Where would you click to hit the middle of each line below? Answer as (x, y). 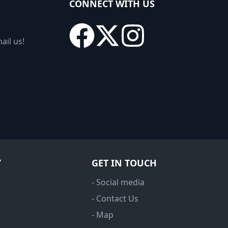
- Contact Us (115, 199)
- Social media (118, 182)
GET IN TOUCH (124, 163)
